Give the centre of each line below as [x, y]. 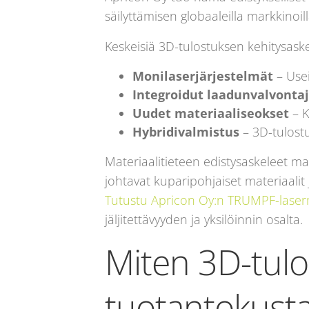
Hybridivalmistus [186, 131]
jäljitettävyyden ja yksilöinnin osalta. [204, 219]
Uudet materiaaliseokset [211, 113]
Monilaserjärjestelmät [203, 76]
